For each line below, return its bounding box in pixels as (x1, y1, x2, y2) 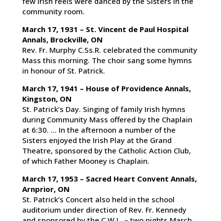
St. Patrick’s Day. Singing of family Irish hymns (22, 104, 185, 114)
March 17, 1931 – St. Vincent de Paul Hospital (22, 24, 188, 35)
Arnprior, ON (22, 184, 70, 194)
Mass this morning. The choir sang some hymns (22, 55, 192, 66)
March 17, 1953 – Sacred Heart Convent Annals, (22, 174, 197, 184)
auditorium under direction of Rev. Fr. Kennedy (22, 205, 186, 215)
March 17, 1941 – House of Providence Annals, (22, 83, 191, 94)
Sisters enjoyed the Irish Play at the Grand (22, 135, 172, 146)
